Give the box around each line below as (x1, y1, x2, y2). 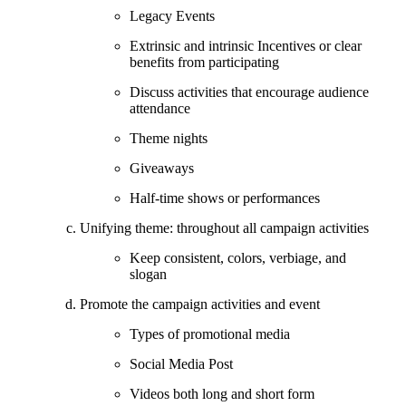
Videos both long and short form (130, 385, 314, 401)
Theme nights (130, 130, 208, 146)
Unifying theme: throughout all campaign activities (80, 219, 369, 236)
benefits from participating (130, 53, 279, 70)
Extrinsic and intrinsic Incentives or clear (130, 37, 362, 53)
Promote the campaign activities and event (80, 295, 320, 312)
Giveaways (130, 159, 194, 176)
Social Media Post (130, 355, 233, 372)
